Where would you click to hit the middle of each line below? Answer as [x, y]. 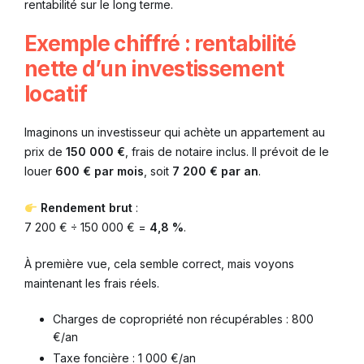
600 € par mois [100, 171]
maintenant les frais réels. [92, 284]
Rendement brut [86, 208]
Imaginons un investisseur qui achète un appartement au [175, 132]
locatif [56, 94]
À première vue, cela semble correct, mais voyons [159, 264]
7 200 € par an [215, 171]
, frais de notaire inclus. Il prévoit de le [227, 152]
